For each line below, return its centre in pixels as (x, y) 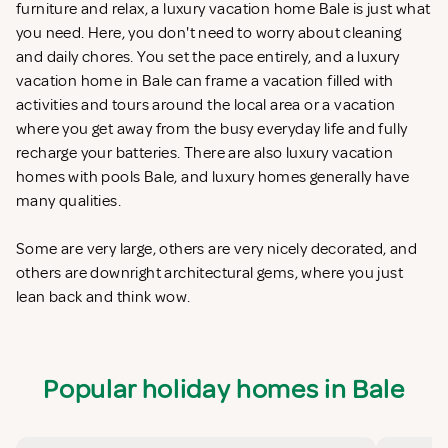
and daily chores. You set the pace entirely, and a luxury (208, 57)
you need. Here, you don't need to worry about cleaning (209, 33)
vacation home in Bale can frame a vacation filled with (205, 81)
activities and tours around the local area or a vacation (206, 105)
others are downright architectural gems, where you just (209, 273)
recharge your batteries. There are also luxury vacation (204, 153)
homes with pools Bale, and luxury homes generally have (213, 177)
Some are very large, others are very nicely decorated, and (217, 249)
